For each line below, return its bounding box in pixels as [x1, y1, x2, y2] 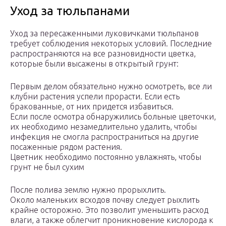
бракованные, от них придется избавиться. [10, 102, 174, 111]
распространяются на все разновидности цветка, [10, 49, 196, 59]
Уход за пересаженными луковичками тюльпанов [10, 29, 199, 38]
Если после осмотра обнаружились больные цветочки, [10, 112, 216, 122]
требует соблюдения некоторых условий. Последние [10, 39, 212, 48]
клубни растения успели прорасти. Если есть [10, 92, 180, 101]
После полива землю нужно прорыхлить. [10, 185, 166, 195]
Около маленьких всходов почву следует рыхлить [10, 195, 199, 205]
